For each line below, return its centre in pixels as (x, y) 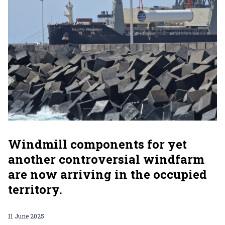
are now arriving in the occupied (107, 174)
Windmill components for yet (97, 144)
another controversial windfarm (106, 159)
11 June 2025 (26, 216)
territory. (35, 189)
